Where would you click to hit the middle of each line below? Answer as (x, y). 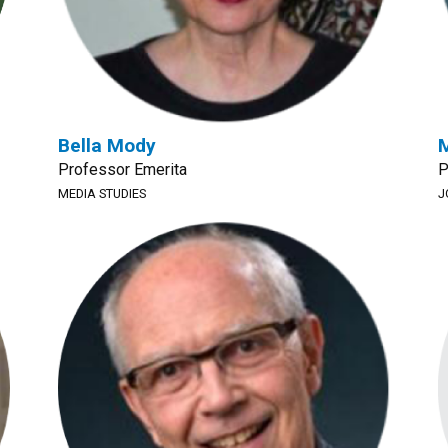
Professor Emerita (122, 169)
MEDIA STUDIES (102, 193)
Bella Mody (107, 145)
